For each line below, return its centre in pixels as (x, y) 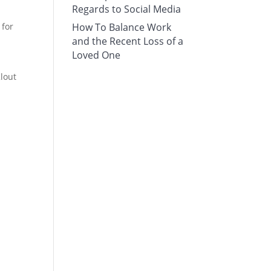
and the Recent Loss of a (128, 41)
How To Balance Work (122, 27)
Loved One (96, 55)
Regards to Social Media (127, 9)
